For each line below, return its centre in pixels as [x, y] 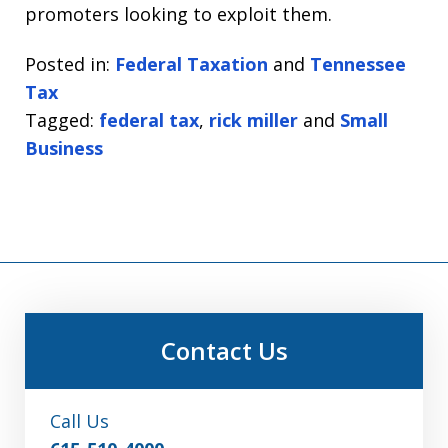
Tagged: [59, 120]
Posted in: [67, 64]
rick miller [253, 120]
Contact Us [224, 351]
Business [64, 148]
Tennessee [358, 64]
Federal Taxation [191, 64]
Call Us [79, 421]
